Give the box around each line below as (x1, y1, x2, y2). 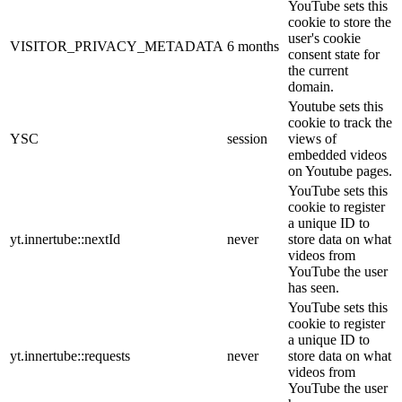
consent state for (288, 47, 380, 63)
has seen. (288, 280, 339, 296)
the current (288, 63, 348, 79)
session (227, 131, 267, 147)
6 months (227, 39, 279, 55)
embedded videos (288, 147, 387, 163)
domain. (288, 79, 334, 95)
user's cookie (288, 31, 361, 47)
